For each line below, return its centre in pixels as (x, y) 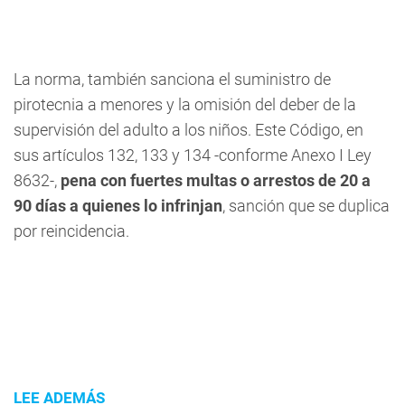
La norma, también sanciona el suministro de (172, 79)
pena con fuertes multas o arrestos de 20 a (214, 180)
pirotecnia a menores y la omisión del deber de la (185, 104)
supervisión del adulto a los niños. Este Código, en (188, 130)
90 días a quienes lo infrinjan (118, 206)
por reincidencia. (71, 231)
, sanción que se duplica (306, 206)
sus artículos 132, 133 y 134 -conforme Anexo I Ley (193, 155)
